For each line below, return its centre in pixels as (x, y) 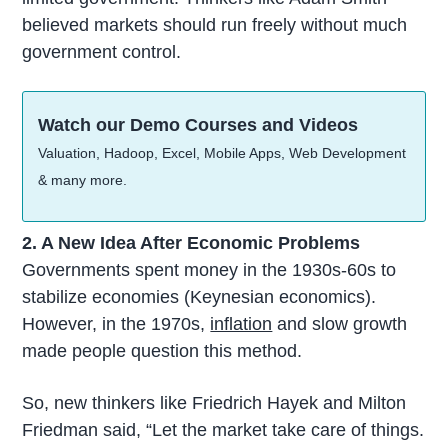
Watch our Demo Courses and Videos (198, 125)
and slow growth (340, 324)
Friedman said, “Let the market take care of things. (223, 429)
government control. (102, 52)
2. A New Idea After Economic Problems (191, 243)
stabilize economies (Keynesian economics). (199, 297)
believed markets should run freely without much (215, 25)
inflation (241, 324)
